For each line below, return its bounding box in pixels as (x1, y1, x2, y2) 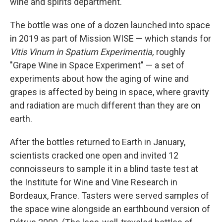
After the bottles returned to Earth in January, (10, 137, 185, 147)
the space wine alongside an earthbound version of (10, 204, 210, 214)
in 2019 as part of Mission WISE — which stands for (10, 33, 211, 44)
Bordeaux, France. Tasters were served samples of (10, 190, 209, 201)
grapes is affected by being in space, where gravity (10, 87, 209, 97)
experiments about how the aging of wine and (10, 73, 189, 84)
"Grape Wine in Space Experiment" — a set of (10, 60, 184, 70)
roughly (154, 47, 185, 57)
